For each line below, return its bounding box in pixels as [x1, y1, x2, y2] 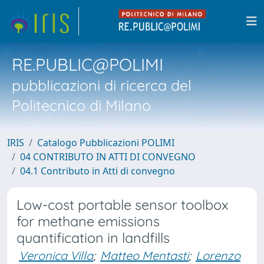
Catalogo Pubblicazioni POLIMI [37, 136, 174, 149]
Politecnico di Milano [12, 96, 151, 114]
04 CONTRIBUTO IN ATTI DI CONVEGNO [20, 150, 196, 163]
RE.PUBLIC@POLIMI [12, 54, 163, 75]
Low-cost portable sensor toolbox [16, 196, 228, 213]
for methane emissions [16, 213, 160, 230]
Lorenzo [196, 248, 240, 263]
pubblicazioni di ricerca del [12, 76, 192, 94]
